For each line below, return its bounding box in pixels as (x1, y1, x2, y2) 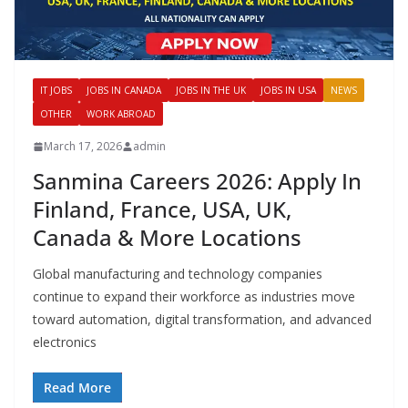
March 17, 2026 (44, 138, 122, 155)
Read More (44, 379, 111, 397)
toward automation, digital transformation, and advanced (33, 311, 372, 329)
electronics (33, 333, 97, 352)
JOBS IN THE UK (176, 84, 246, 97)
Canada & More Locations (33, 222, 301, 253)
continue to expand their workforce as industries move (33, 288, 355, 306)
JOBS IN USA (260, 84, 316, 97)
